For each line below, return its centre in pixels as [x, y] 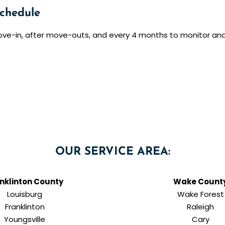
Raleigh [200, 207]
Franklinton [25, 207]
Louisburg [25, 194]
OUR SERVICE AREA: [113, 152]
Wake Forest [200, 194]
